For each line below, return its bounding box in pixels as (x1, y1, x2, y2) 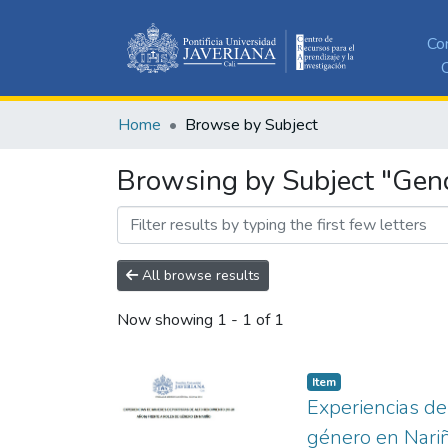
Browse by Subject (185, 113, 318, 136)
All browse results (138, 265, 260, 285)
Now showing (117, 309, 217, 332)
